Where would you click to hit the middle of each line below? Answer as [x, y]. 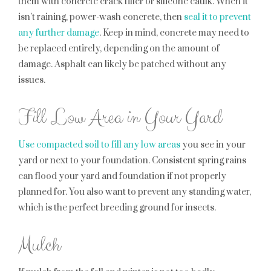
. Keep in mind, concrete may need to [174, 33]
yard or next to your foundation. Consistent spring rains [132, 161]
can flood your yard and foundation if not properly [122, 176]
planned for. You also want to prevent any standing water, [135, 192]
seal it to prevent [217, 17]
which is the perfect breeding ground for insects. [117, 208]
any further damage [59, 33]
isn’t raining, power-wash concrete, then [101, 17]
